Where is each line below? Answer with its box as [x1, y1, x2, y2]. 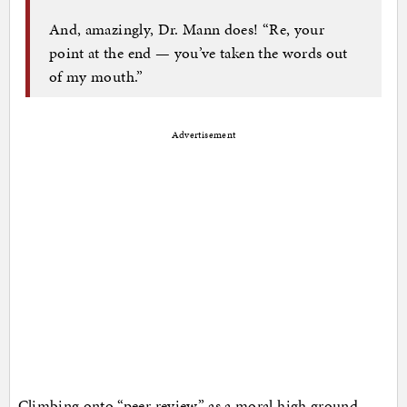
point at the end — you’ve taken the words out [49, 41, 348, 64]
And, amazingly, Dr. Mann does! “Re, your [49, 17, 325, 40]
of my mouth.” [49, 65, 144, 87]
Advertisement [171, 128, 236, 143]
